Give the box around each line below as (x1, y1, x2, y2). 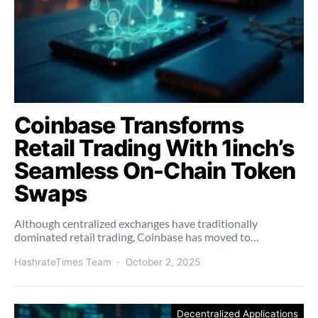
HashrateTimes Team (14, 256, 111, 268)
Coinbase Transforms (14, 111, 243, 139)
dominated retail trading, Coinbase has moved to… (14, 229, 259, 243)
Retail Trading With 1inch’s (14, 133, 295, 162)
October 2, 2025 (126, 256, 200, 268)
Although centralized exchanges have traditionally (14, 216, 258, 230)
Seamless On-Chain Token (14, 156, 296, 185)
